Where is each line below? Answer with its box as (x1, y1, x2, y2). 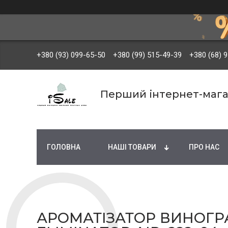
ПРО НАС (189, 142, 219, 151)
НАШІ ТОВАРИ (108, 142, 156, 151)
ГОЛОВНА (47, 142, 80, 151)
